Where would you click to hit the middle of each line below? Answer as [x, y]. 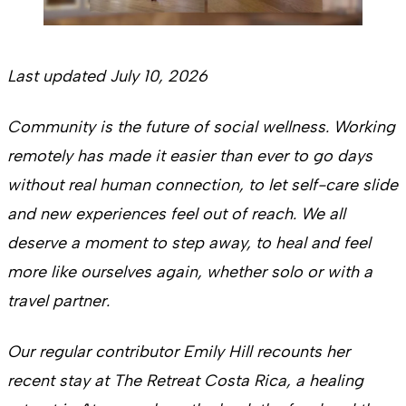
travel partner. [61, 301]
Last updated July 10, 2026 [107, 77]
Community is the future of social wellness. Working [201, 127]
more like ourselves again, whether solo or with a [190, 272]
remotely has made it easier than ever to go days [190, 156]
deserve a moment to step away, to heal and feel [189, 243]
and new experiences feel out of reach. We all [176, 214]
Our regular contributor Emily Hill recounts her [179, 352]
